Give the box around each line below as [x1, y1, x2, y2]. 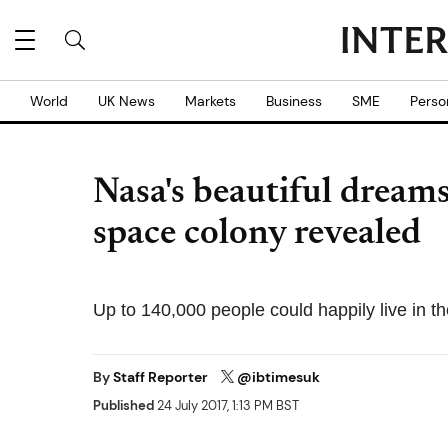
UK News [98, 92, 155, 110]
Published [93, 397, 154, 415]
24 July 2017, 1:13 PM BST [154, 397, 299, 415]
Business [266, 92, 322, 110]
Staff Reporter [113, 368, 211, 386]
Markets [185, 92, 236, 110]
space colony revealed [93, 217, 421, 253]
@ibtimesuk [237, 368, 320, 386]
